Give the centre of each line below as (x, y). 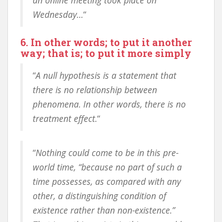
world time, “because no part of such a (107, 167)
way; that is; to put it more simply (106, 53)
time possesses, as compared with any (107, 181)
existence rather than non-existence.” (104, 210)
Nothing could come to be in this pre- (107, 153)
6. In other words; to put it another (106, 42)
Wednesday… (58, 14)
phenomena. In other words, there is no (109, 104)
